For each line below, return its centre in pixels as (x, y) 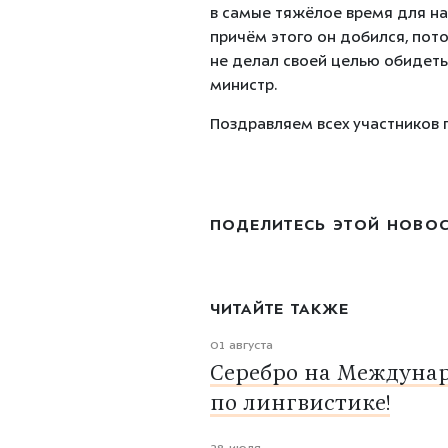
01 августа (241, 346)
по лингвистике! (299, 405)
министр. (243, 86)
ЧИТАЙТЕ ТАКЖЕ (279, 310)
